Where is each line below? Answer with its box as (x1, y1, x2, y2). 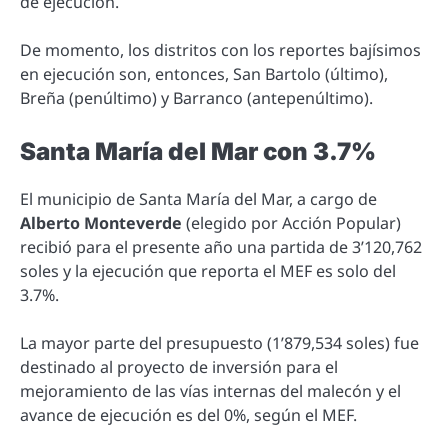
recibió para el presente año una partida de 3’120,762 (20, 235, 422, 258)
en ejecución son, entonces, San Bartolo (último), (20, 63, 388, 86)
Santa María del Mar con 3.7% (20, 137, 376, 167)
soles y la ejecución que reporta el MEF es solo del (20, 259, 396, 282)
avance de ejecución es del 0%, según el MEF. (20, 403, 357, 426)
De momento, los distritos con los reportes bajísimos (20, 39, 421, 62)
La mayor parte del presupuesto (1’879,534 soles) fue (20, 331, 419, 354)
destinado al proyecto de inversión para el (20, 355, 338, 378)
